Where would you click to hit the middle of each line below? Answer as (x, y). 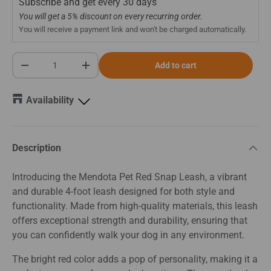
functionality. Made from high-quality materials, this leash (135, 206)
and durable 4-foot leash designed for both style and (123, 191)
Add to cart (175, 65)
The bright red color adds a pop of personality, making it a (135, 259)
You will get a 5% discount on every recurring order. (111, 16)
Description (37, 148)
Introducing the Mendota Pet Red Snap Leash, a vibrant (129, 177)
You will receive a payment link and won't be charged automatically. (132, 29)
